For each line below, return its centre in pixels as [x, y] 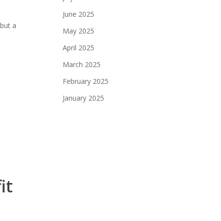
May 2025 [79, 31]
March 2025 [82, 64]
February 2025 [86, 81]
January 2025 [84, 98]
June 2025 [79, 14]
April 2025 [79, 48]
